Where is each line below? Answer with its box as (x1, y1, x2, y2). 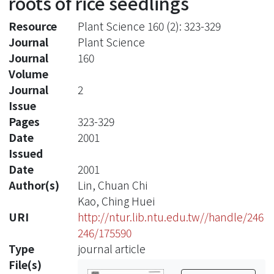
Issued (9, 145, 43, 161)
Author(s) (9, 177, 59, 193)
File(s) (9, 256, 42, 272)
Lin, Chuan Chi (77, 177, 147, 193)
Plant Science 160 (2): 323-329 (77, 18, 221, 34)
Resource (9, 18, 57, 34)
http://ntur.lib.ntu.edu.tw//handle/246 (77, 209, 264, 224)
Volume (9, 65, 48, 81)
